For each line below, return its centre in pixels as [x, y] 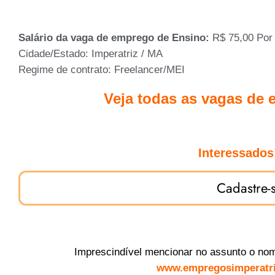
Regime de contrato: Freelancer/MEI [102, 69]
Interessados [236, 153]
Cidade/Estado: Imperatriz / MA [91, 53]
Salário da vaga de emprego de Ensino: [115, 37]
